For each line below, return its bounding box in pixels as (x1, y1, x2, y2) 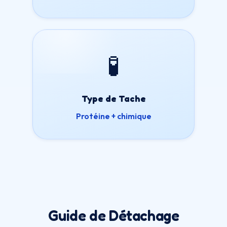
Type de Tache (81, 93, 146, 104)
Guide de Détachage (48, 207, 179, 224)
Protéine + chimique (75, 111, 152, 121)
